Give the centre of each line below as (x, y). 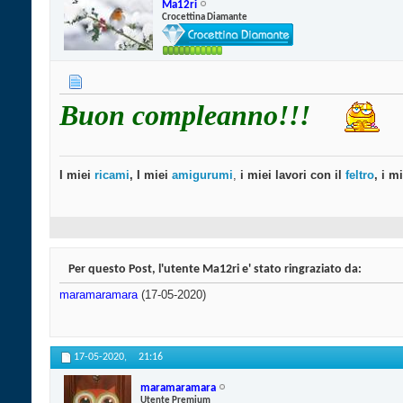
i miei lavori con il (289, 175)
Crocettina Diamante (205, 17)
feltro (358, 175)
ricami (112, 175)
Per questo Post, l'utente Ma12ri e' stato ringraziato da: (215, 270)
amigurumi (202, 175)
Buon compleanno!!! (188, 116)
